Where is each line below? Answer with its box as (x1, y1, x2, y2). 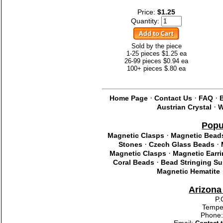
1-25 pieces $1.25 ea (126, 49, 187, 57)
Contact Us (154, 94, 192, 102)
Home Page (109, 94, 148, 102)
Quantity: (131, 16, 161, 25)
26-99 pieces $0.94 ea (124, 57, 188, 65)
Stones (118, 140, 142, 148)
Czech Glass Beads (148, 140, 215, 148)
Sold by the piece (131, 42, 182, 50)
